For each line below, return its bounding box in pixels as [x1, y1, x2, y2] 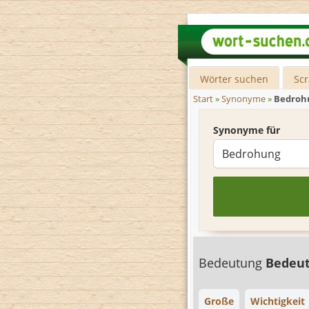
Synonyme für [213, 123, 280, 137]
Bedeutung [199, 255, 266, 271]
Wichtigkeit [250, 295, 305, 308]
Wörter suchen [200, 72, 269, 86]
